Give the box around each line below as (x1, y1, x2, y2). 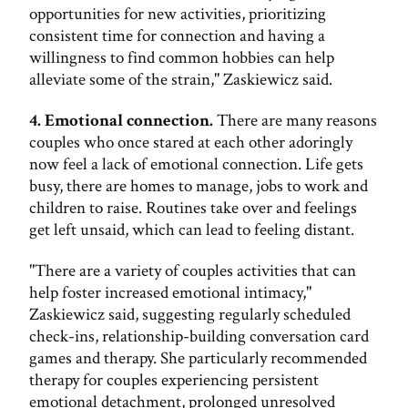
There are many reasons (213, 108, 377, 132)
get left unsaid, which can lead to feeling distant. (29, 218, 354, 241)
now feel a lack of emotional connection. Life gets (29, 152, 363, 176)
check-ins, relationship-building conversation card (29, 324, 369, 348)
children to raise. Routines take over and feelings (29, 196, 357, 219)
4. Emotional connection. (29, 108, 213, 132)
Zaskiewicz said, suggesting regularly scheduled (29, 302, 351, 326)
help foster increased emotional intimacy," (29, 280, 311, 304)
